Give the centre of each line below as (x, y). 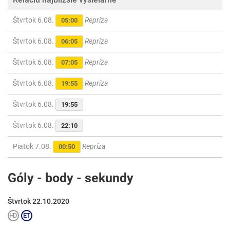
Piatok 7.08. (33, 147)
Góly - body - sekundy (71, 178)
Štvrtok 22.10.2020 (39, 202)
